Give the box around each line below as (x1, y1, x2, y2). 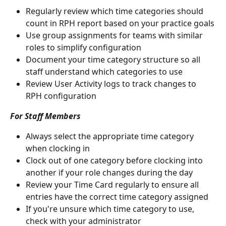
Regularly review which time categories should (26, 5, 205, 17)
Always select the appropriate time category (26, 131, 196, 142)
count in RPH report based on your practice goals (26, 17, 214, 29)
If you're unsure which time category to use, (26, 203, 196, 215)
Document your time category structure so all (26, 53, 202, 65)
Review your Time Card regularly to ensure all (26, 179, 201, 191)
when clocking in (26, 143, 90, 154)
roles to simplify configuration (26, 41, 141, 53)
